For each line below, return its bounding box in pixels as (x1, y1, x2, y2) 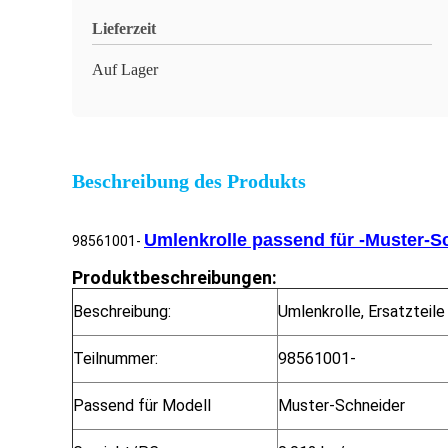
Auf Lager (92, 61, 158, 78)
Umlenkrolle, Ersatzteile (278, 302, 445, 321)
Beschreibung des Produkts (72, 170, 306, 192)
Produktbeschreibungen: (72, 267, 277, 288)
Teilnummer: (73, 349, 158, 368)
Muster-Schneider (278, 396, 405, 415)
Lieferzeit (92, 20, 156, 37)
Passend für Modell (73, 396, 211, 415)
